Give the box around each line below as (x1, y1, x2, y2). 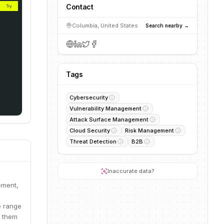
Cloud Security (69, 127, 110, 134)
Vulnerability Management (69, 105, 141, 112)
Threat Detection (69, 138, 116, 145)
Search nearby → (145, 22, 189, 28)
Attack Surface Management (69, 116, 148, 123)
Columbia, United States (72, 22, 138, 29)
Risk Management (125, 127, 174, 134)
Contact (66, 2, 93, 11)
